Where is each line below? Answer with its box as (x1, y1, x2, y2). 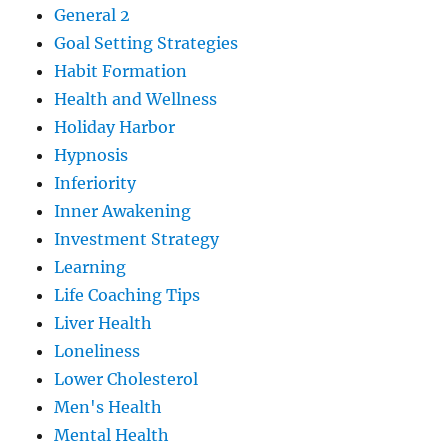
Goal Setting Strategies (54, 33, 239, 54)
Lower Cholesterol (54, 369, 199, 390)
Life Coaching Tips (54, 285, 201, 306)
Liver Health (54, 313, 153, 334)
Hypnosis (54, 145, 129, 166)
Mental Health (54, 425, 170, 446)
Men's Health (54, 397, 163, 418)
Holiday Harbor (54, 117, 176, 138)
